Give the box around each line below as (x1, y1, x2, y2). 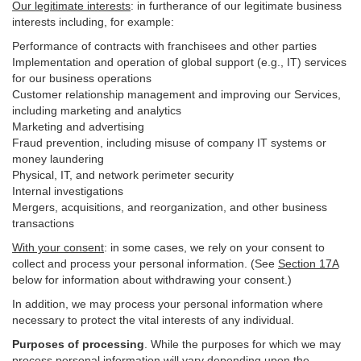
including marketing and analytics (12, 104, 181, 117)
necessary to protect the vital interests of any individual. (12, 313, 294, 326)
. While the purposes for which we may (144, 338, 341, 351)
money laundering (12, 152, 104, 165)
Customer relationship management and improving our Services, (12, 88, 341, 101)
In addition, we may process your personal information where (12, 297, 323, 310)
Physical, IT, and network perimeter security (12, 168, 234, 181)
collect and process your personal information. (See (12, 257, 278, 270)
